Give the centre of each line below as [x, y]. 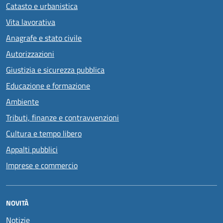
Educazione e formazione [48, 85]
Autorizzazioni [30, 54]
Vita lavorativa [31, 22]
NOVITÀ [17, 203]
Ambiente [22, 101]
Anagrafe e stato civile [44, 38]
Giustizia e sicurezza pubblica [55, 69]
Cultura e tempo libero [44, 133]
